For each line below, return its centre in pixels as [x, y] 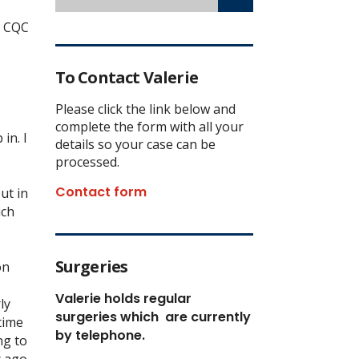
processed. [87, 161]
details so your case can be [135, 144]
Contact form [101, 192]
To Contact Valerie [127, 77]
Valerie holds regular [123, 298]
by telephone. [100, 335]
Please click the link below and [145, 109]
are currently [206, 317]
